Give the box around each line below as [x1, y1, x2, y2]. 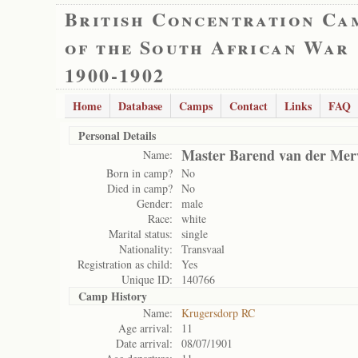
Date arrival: [116, 336, 173, 351]
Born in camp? [106, 165, 173, 181]
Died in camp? [107, 181, 173, 196]
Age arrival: [118, 320, 173, 336]
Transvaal [181, 241, 225, 257]
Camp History [78, 288, 147, 304]
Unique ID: [121, 272, 173, 287]
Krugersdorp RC [181, 305, 255, 320]
